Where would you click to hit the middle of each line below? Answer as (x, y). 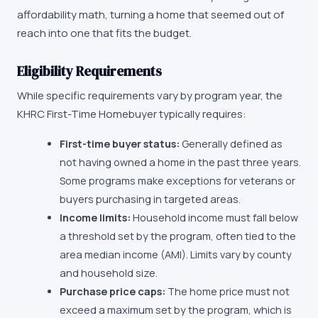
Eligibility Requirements (89, 71)
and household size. (109, 273)
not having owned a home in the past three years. (180, 162)
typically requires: (202, 114)
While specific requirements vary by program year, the (150, 95)
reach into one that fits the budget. (104, 33)
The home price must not (227, 291)
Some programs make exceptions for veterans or (177, 181)
